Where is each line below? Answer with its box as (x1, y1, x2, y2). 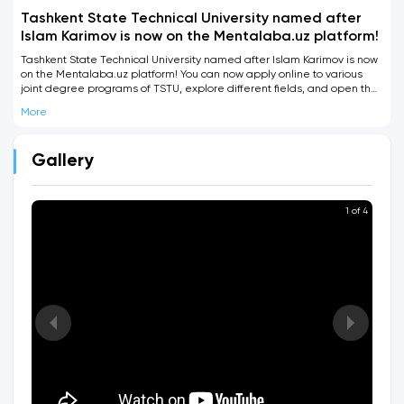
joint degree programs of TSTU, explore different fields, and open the (21, 84, 378, 95)
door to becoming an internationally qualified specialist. (21, 98, 308, 109)
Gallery (32, 152, 94, 170)
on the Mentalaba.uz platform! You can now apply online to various (21, 69, 363, 80)
